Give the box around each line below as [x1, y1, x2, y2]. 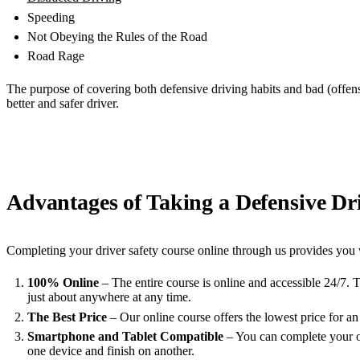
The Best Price [27, 309, 107, 324]
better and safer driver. [6, 96, 119, 110]
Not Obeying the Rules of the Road [27, 30, 207, 44]
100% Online [27, 276, 99, 290]
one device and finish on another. [27, 344, 194, 358]
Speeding [27, 10, 75, 24]
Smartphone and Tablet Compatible [27, 329, 223, 344]
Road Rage [27, 49, 84, 63]
